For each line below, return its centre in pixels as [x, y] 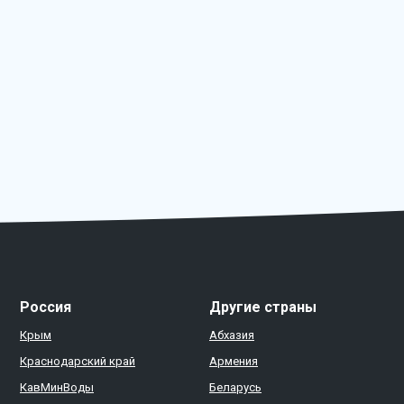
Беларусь [235, 387]
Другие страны [263, 307]
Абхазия [232, 335]
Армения [234, 361]
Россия [46, 307]
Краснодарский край [78, 361]
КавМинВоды [57, 387]
